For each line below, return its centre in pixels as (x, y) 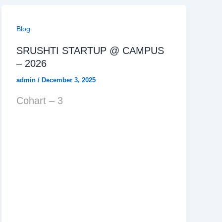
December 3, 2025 (68, 80)
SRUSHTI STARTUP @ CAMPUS (90, 51)
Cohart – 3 (39, 100)
